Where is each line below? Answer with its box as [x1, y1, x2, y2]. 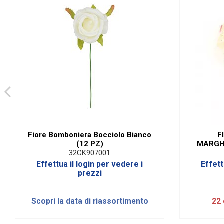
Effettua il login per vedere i [36, 159, 143, 169]
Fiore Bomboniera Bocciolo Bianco [28, 130, 151, 139]
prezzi [77, 168, 102, 178]
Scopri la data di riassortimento [31, 197, 148, 206]
